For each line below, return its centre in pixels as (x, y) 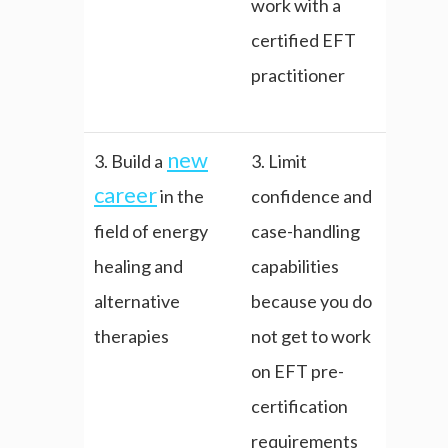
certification (299, 406)
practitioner (298, 75)
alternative (137, 301)
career (125, 195)
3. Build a (128, 161)
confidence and (311, 196)
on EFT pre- (297, 371)
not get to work (311, 336)
